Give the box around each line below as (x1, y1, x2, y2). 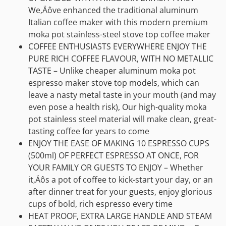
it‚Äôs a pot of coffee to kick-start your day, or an (28, 174, 213, 186)
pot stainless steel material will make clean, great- (28, 114, 216, 125)
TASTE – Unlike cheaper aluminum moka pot (28, 65, 196, 77)
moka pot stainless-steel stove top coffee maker (28, 29, 210, 40)
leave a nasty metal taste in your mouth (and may (28, 89, 216, 101)
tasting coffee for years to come (28, 126, 149, 137)
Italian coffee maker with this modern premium (28, 17, 208, 28)
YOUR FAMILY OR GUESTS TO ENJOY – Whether (28, 162, 203, 174)
